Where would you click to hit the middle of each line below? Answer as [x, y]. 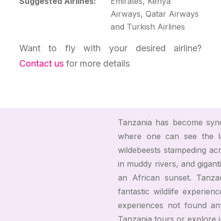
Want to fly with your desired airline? [110, 48]
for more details [96, 63]
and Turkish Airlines [147, 26]
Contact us [41, 63]
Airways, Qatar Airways [154, 14]
